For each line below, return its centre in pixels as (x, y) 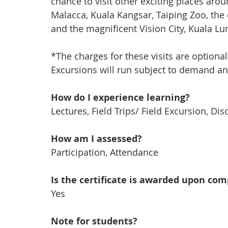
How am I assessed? (96, 139)
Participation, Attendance (105, 152)
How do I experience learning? (122, 97)
